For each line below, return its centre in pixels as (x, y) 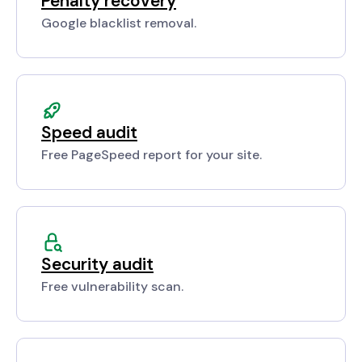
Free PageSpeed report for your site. (152, 155)
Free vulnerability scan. (112, 287)
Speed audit (89, 133)
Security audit (97, 264)
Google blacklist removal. (119, 23)
